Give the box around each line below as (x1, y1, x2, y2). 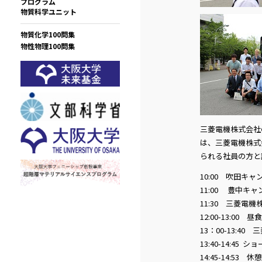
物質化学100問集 (20, 29, 75, 39)
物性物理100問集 (20, 41, 75, 51)
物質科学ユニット (20, 6, 77, 16)
